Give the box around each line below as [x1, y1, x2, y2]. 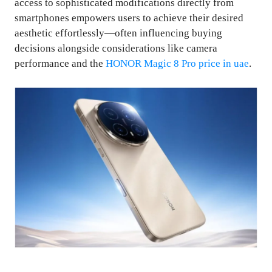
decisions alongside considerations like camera [15, 42, 217, 55]
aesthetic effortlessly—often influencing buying [15, 27, 222, 39]
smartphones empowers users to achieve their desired [15, 12, 243, 24]
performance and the [15, 58, 106, 70]
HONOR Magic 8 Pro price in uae [106, 58, 249, 70]
